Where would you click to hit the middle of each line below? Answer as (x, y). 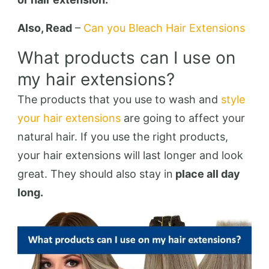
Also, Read (45, 28)
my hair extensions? (96, 79)
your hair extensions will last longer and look (130, 155)
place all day (207, 174)
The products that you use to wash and (119, 99)
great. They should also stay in (95, 174)
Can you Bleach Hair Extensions (166, 28)
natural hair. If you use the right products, (123, 137)
